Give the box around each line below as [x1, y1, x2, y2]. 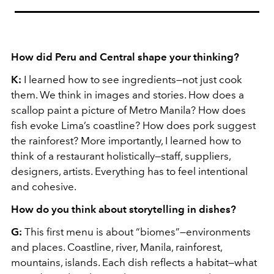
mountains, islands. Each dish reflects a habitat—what [11, 256, 257, 269]
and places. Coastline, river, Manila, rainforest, [11, 241, 222, 254]
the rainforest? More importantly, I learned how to [11, 135, 241, 147]
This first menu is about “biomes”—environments [22, 226, 251, 239]
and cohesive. [11, 180, 78, 193]
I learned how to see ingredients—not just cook [21, 73, 242, 86]
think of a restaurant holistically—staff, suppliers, [11, 150, 231, 163]
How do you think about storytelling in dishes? [11, 203, 239, 216]
